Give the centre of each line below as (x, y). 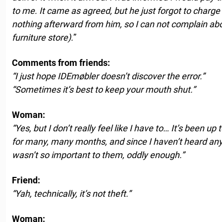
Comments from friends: (61, 62)
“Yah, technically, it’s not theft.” (71, 193)
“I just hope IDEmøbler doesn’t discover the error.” (108, 76)
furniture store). (43, 37)
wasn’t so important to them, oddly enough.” (98, 155)
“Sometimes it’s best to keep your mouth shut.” (104, 89)
